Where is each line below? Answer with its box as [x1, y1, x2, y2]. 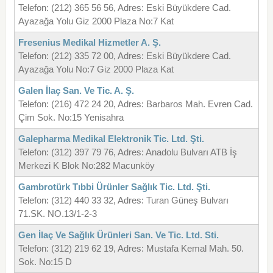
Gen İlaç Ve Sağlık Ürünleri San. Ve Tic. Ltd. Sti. [18, 230, 219, 241]
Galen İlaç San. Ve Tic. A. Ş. [18, 85, 134, 96]
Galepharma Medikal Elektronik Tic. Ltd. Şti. [18, 133, 204, 144]
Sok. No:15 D [18, 257, 72, 268]
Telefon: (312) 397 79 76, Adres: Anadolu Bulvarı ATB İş [18, 147, 237, 158]
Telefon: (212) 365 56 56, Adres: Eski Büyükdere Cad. [18, 2, 231, 13]
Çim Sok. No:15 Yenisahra [18, 112, 124, 123]
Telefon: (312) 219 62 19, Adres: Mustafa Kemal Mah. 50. [18, 243, 244, 254]
